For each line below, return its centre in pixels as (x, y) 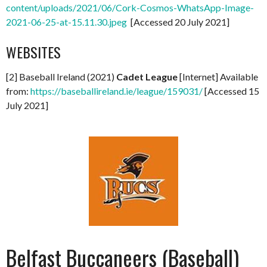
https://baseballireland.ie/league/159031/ (117, 91)
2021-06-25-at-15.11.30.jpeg (66, 21)
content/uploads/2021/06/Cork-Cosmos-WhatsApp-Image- (130, 7)
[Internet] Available (218, 76)
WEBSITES (33, 52)
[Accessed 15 (231, 91)
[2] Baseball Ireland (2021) (61, 76)
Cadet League (147, 76)
